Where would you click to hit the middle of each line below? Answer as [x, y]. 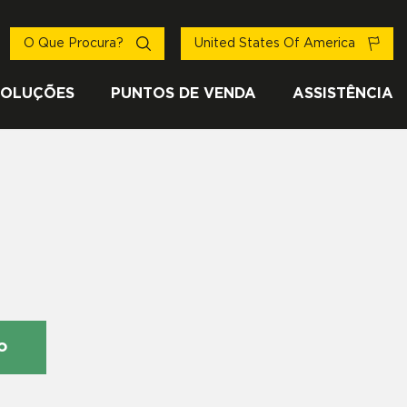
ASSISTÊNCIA [343, 94]
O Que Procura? [75, 44]
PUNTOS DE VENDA [184, 94]
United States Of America [277, 44]
